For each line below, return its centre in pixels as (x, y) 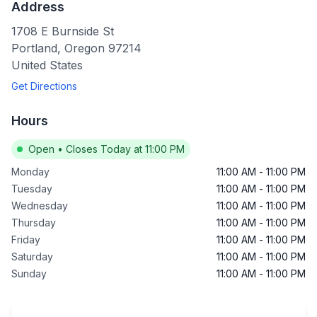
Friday (26, 240)
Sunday (29, 273)
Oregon (85, 48)
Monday (30, 172)
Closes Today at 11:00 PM (125, 149)
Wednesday (40, 206)
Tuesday (32, 189)
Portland (34, 48)
